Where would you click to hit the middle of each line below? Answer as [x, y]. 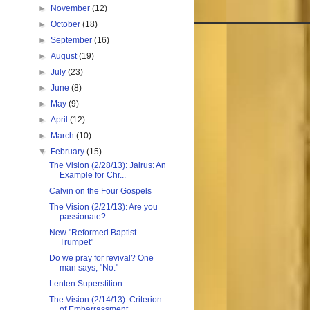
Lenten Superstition [85, 284]
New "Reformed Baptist [92, 233]
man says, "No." [89, 268]
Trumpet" [76, 243]
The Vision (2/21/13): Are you [103, 207]
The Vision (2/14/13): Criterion [105, 300]
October [67, 25]
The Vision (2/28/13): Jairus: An [107, 166]
